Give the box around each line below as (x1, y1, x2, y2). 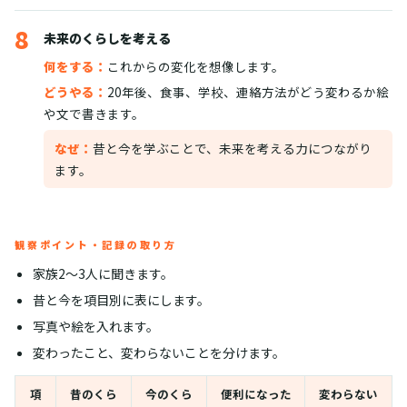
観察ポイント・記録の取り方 (15, 237, 177, 253)
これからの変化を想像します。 (107, 57, 284, 76)
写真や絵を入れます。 (32, 317, 159, 336)
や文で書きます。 (44, 104, 144, 124)
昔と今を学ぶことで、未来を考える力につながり (93, 139, 372, 158)
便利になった (220, 385, 292, 403)
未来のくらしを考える (44, 29, 171, 48)
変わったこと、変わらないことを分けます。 (32, 343, 285, 362)
